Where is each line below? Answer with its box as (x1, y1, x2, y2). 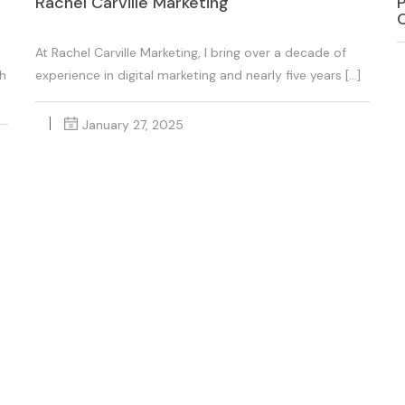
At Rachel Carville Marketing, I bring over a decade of (34, 43, 346, 61)
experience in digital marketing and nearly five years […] (34, 66, 361, 83)
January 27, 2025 (81, 116, 184, 133)
